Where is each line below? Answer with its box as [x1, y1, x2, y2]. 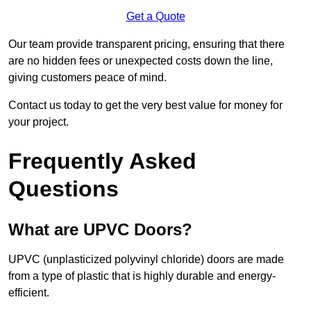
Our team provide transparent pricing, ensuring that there [8, 37, 285, 50]
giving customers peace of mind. [8, 71, 167, 83]
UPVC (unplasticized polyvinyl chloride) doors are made [8, 253, 284, 265]
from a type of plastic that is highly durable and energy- [8, 269, 276, 282]
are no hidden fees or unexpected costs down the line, [8, 54, 273, 67]
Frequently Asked [8, 148, 196, 174]
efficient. [8, 286, 49, 299]
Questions [8, 176, 119, 201]
